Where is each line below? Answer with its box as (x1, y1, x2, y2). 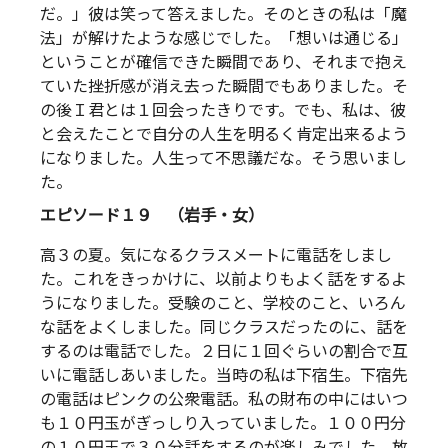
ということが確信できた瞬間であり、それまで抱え (40, 52, 407, 72)
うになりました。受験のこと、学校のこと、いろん (40, 294, 406, 314)
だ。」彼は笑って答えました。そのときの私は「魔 (40, 4, 407, 24)
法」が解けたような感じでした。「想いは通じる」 (40, 28, 408, 48)
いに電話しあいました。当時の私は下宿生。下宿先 (40, 366, 408, 386)
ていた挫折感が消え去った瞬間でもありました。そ (40, 76, 408, 96)
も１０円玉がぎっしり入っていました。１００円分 (40, 414, 406, 434)
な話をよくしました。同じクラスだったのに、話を (40, 318, 408, 338)
